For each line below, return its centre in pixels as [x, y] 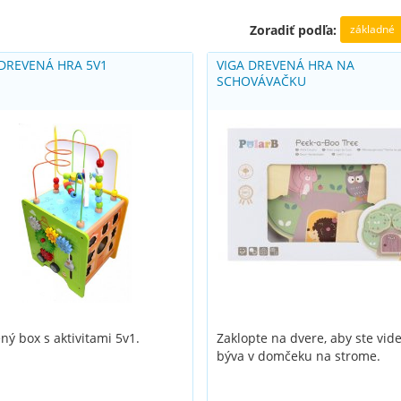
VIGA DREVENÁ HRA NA [286, 65]
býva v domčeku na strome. [299, 356]
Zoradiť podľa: [293, 30]
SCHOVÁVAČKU [262, 81]
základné [372, 29]
